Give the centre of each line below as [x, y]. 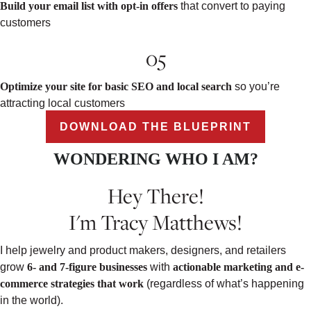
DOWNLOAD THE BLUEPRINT [155, 126]
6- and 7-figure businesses [86, 267]
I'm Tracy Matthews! [155, 222]
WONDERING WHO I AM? [155, 159]
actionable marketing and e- [238, 267]
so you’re [256, 86]
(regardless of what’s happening [224, 283]
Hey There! [155, 195]
